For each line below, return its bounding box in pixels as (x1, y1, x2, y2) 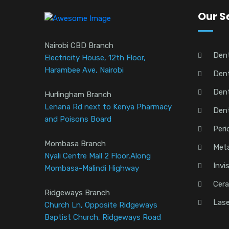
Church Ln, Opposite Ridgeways (44, 200, 157, 210)
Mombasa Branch (44, 139, 106, 149)
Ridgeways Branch (44, 188, 110, 198)
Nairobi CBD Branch (44, 41, 113, 51)
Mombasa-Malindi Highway (44, 164, 139, 173)
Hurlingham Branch (44, 90, 111, 100)
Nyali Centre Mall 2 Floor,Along (44, 151, 151, 161)
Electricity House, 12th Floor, (44, 53, 146, 63)
